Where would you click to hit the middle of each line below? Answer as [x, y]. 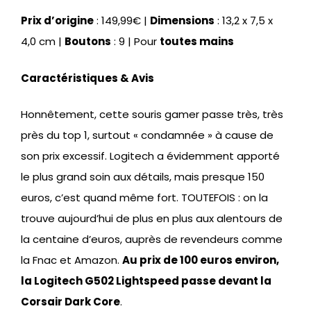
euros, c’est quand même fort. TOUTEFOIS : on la [144, 198]
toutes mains [197, 42]
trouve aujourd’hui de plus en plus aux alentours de [152, 219]
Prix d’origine [57, 21]
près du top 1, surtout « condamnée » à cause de [147, 135]
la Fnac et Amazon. [72, 260]
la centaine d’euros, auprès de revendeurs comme [152, 239]
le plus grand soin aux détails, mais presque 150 [143, 177]
